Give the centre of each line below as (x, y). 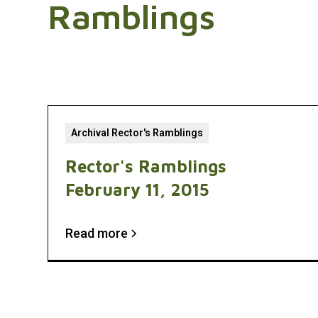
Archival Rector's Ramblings (137, 133)
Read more (97, 233)
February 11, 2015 (138, 190)
